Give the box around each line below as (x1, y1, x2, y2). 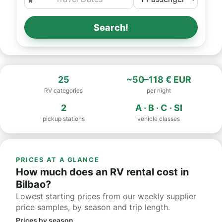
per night (146, 87, 171, 94)
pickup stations (42, 115, 85, 122)
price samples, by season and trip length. (16, 202, 170, 212)
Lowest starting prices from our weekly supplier (16, 191, 196, 201)
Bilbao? (16, 178, 51, 190)
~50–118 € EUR (126, 74, 191, 85)
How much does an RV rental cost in (16, 166, 189, 178)
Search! (93, 22, 129, 33)
